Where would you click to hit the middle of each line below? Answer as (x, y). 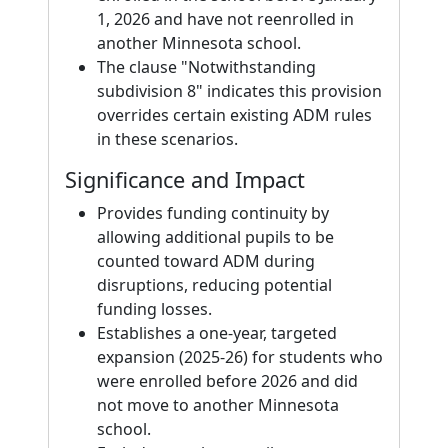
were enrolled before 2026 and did (227, 381)
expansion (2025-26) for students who (240, 357)
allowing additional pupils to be (215, 237)
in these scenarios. (167, 139)
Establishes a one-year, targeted (217, 333)
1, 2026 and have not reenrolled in (225, 19)
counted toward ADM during (206, 261)
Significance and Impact (185, 179)
